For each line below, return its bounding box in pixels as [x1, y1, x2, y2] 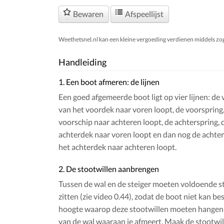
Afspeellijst [125, 9, 163, 19]
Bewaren [73, 9, 103, 19]
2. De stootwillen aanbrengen [58, 164, 159, 174]
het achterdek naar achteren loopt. [58, 142, 176, 152]
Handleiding [58, 56, 106, 68]
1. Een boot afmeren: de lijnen [58, 77, 159, 87]
